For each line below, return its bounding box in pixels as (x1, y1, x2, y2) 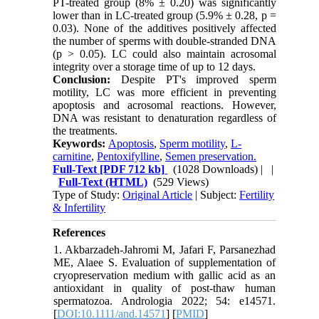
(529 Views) (153, 175, 209, 188)
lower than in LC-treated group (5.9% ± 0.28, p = (53, 9, 276, 21)
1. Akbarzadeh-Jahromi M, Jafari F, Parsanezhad (53, 243, 276, 256)
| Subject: (192, 188, 240, 201)
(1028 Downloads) (173, 162, 258, 175)
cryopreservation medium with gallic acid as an (53, 268, 276, 281)
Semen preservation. (165, 150, 257, 162)
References (53, 226, 106, 239)
